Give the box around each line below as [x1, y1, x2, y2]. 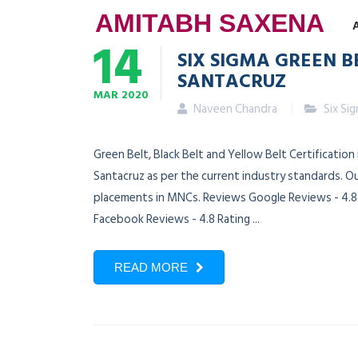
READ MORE [114, 261, 188, 274]
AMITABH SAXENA [95, 9, 325, 38]
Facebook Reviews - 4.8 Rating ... [93, 209, 260, 229]
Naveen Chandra [193, 99, 277, 119]
